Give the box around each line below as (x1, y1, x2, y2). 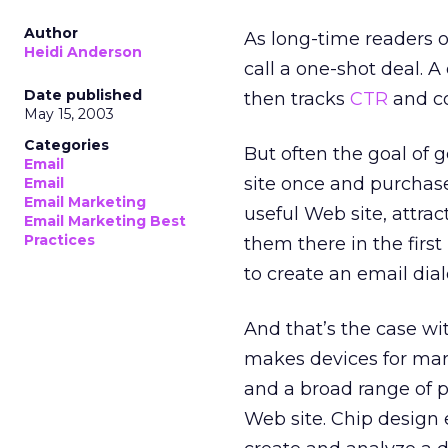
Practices (24, 231, 95, 249)
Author (24, 24, 78, 42)
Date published (24, 86, 142, 104)
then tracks (244, 88, 350, 110)
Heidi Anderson (24, 43, 142, 61)
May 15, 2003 (24, 105, 114, 123)
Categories (24, 136, 109, 154)
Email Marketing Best (24, 212, 186, 230)
